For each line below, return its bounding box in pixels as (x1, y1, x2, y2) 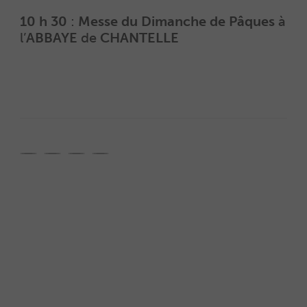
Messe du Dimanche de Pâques (77, 13, 275, 30)
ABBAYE (25, 29, 77, 47)
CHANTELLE (99, 29, 179, 47)
